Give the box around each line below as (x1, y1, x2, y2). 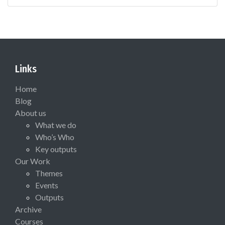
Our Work (15, 156, 50, 166)
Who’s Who (35, 132, 74, 142)
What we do (35, 120, 76, 130)
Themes (35, 168, 63, 178)
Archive (15, 204, 42, 214)
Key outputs (35, 144, 77, 154)
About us (15, 107, 46, 118)
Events (35, 180, 58, 190)
